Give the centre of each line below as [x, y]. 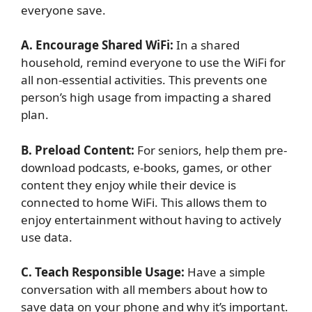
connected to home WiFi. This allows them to [144, 202]
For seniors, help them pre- [212, 150]
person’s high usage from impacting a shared [146, 97]
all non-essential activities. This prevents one [144, 80]
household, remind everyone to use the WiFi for [153, 63]
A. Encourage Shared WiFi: [99, 45]
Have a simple [226, 272]
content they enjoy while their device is [128, 185]
